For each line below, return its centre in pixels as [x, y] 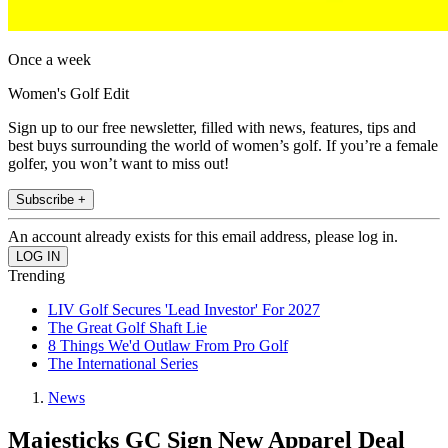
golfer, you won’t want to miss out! [118, 164]
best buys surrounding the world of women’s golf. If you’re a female [223, 146]
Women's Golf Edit [68, 94]
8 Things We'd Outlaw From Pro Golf [168, 346]
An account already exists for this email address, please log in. [203, 237]
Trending [36, 276]
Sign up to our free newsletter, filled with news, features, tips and [212, 128]
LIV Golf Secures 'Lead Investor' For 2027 [184, 310]
